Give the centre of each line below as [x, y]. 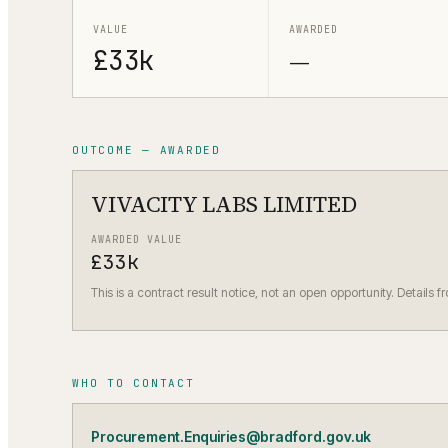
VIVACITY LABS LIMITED [224, 203]
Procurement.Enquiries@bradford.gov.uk [231, 436]
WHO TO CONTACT [133, 382]
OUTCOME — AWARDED [146, 149]
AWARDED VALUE [136, 239]
